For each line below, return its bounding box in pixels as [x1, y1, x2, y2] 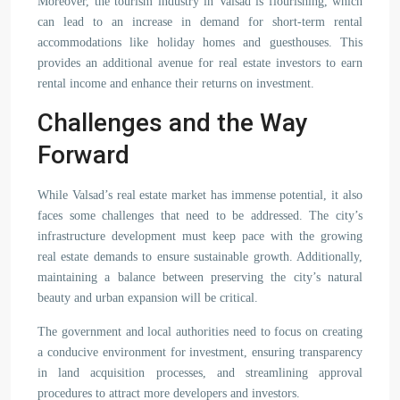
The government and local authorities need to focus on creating [37, 325, 362, 338]
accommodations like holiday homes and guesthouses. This [37, 36, 362, 49]
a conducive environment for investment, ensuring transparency [37, 346, 362, 359]
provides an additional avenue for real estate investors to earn [37, 56, 362, 70]
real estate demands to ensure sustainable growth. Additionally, [37, 250, 362, 263]
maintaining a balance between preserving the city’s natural [37, 271, 362, 284]
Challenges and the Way [37, 108, 308, 137]
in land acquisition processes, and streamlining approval [37, 366, 362, 379]
